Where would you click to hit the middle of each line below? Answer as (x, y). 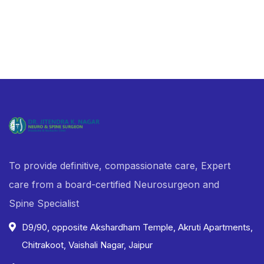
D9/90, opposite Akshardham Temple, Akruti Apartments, (137, 227)
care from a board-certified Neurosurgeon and (114, 184)
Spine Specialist (44, 203)
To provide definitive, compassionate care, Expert (120, 165)
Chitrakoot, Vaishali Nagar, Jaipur (87, 245)
